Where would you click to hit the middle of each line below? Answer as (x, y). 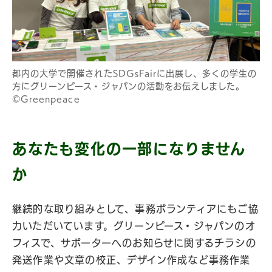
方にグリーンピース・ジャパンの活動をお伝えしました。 (129, 87)
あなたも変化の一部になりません (129, 149)
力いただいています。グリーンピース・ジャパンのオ (134, 226)
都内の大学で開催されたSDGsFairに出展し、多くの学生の (135, 74)
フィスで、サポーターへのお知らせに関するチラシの (134, 243)
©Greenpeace (46, 99)
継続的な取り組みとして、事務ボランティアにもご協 (135, 209)
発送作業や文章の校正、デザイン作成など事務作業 (131, 260)
